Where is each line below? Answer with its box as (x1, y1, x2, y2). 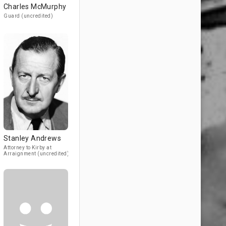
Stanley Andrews (4, 134, 61, 142)
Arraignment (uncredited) (4, 151, 69, 156)
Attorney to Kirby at (4, 145, 51, 150)
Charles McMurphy (4, 3, 67, 11)
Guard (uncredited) (4, 13, 53, 19)
